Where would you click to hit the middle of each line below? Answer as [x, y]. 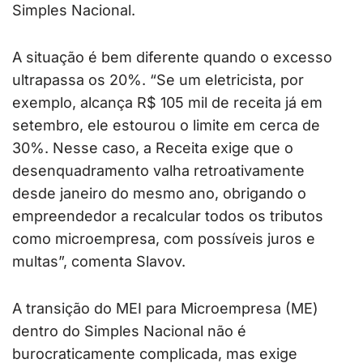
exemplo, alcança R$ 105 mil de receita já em [167, 102]
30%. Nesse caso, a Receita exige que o [153, 147]
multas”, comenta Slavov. [99, 261]
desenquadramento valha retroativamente [158, 170]
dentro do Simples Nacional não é [129, 331]
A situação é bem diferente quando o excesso [172, 57]
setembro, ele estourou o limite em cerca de [166, 125]
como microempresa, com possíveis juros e [164, 238]
